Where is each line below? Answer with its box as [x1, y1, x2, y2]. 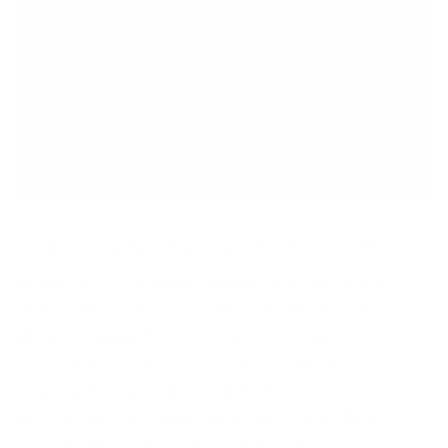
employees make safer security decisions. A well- [20, 379, 396, 401]
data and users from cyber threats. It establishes [20, 298, 394, 320]
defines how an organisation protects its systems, [20, 271, 403, 293]
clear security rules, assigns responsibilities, [20, 325, 357, 347]
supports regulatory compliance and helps [20, 352, 345, 374]
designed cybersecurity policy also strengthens [20, 406, 387, 428]
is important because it [193, 233, 372, 256]
